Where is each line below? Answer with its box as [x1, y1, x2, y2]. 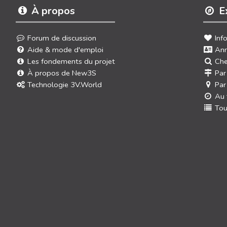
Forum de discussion [27, 32, 97, 43]
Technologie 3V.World [27, 79, 102, 90]
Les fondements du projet [27, 56, 116, 66]
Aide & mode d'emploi [27, 44, 104, 55]
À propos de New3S [27, 67, 97, 78]
